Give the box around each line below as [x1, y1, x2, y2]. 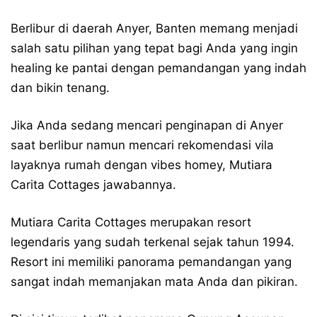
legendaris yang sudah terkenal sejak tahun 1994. [11, 235, 294, 249]
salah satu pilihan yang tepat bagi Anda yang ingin [11, 41, 298, 55]
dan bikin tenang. [11, 81, 110, 95]
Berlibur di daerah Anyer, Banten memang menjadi [11, 21, 298, 35]
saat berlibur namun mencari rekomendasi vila [11, 138, 274, 152]
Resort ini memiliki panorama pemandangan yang [11, 255, 292, 269]
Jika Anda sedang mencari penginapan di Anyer [11, 118, 283, 132]
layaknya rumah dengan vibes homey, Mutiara [11, 158, 272, 172]
